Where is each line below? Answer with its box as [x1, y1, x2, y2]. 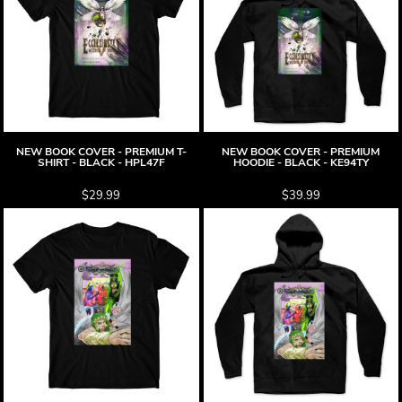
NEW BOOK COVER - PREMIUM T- [15, 144, 187, 159]
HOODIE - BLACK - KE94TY [232, 154, 369, 170]
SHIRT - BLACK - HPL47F [37, 154, 165, 170]
